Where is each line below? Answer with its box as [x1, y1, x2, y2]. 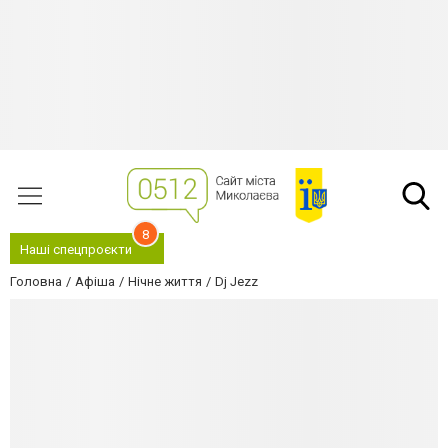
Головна [10, 274, 62, 289]
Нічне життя [128, 274, 202, 289]
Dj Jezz [215, 274, 258, 289]
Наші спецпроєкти [20, 242, 132, 257]
